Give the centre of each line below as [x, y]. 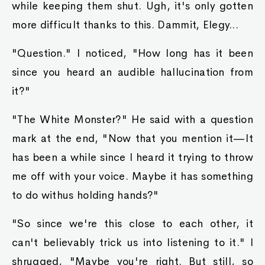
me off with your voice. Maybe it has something [132, 176]
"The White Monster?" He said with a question [132, 119]
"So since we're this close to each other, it [132, 224]
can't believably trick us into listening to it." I [132, 243]
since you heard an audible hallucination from [132, 72]
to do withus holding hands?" [85, 195]
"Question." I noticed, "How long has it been [132, 53]
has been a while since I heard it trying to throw [132, 157]
